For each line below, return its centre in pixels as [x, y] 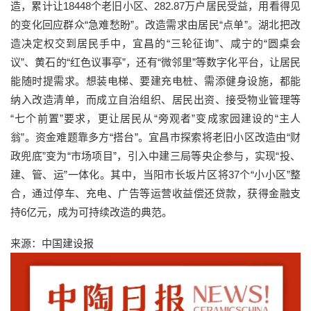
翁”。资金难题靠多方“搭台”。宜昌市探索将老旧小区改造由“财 [155, 137]
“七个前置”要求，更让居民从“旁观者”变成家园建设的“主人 [155, 119]
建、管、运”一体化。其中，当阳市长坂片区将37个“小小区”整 [155, 175]
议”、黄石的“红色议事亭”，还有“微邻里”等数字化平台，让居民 [155, 62]
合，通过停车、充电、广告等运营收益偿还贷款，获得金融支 [155, 194]
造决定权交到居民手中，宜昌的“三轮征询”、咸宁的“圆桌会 [155, 44]
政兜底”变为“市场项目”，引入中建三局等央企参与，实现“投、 [155, 156]
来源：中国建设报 [52, 244]
